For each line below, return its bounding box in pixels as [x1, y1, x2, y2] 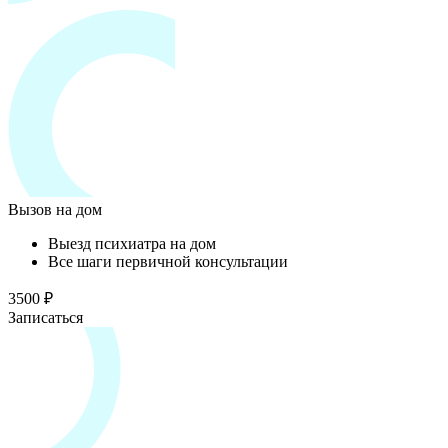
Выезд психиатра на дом [48, 234, 216, 252]
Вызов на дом [8, 200, 102, 218]
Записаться [8, 308, 83, 326]
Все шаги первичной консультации [48, 252, 288, 270]
